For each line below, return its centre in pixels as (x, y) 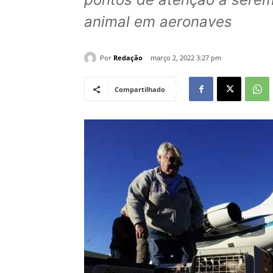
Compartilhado (140, 90)
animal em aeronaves (158, 22)
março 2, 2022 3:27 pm (186, 58)
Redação (128, 57)
